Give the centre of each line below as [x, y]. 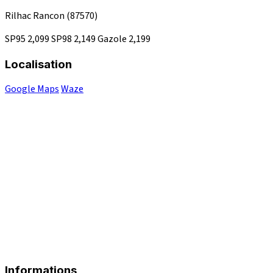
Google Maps [32, 89]
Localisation [38, 64]
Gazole [113, 39]
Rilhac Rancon [36, 16]
